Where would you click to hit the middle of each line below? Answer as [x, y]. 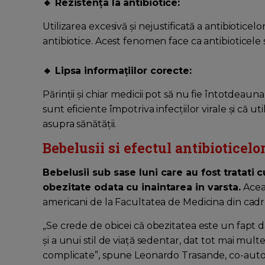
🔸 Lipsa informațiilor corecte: [117, 71]
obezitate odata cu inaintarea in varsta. [142, 188]
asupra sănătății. [80, 124]
